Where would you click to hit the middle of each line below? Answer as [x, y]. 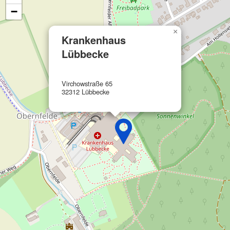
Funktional [36, 13]
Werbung [33, 34]
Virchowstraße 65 [87, 83]
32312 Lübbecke [85, 91]
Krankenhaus [94, 40]
